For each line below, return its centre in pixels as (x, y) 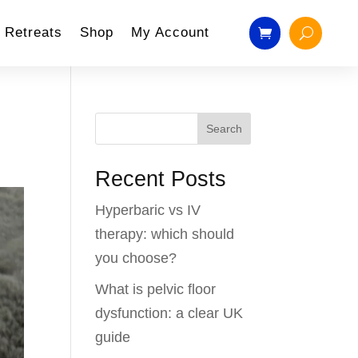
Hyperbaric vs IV (148, 210)
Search (224, 129)
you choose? (136, 258)
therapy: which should (165, 234)
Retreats (34, 32)
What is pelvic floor (156, 289)
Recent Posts (161, 179)
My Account (171, 32)
